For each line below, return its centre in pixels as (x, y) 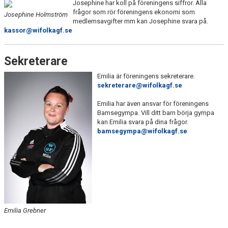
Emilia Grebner (25, 210)
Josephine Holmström (36, 15)
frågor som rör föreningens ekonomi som (134, 12)
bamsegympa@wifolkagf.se (142, 131)
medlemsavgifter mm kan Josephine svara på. (141, 21)
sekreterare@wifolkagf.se (139, 85)
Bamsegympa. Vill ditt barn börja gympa (155, 113)
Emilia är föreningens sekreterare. (147, 76)
